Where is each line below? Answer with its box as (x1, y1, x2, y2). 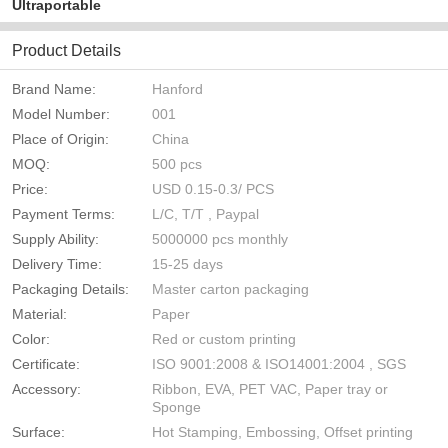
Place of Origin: (12, 131, 109, 148)
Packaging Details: (12, 281, 129, 298)
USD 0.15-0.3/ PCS (152, 181, 274, 198)
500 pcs (152, 156, 202, 173)
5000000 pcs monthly (152, 231, 288, 248)
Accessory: (12, 381, 81, 398)
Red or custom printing (152, 331, 296, 348)
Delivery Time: (12, 256, 102, 273)
